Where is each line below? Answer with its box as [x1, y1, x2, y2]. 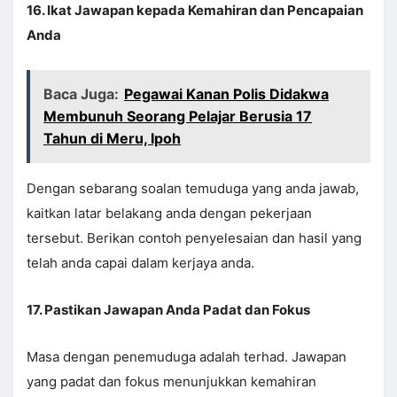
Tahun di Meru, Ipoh [43, 129, 181, 148]
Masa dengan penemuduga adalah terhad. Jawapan [27, 348, 346, 366]
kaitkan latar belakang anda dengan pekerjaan [27, 205, 312, 222]
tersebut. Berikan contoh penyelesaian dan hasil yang [27, 230, 362, 247]
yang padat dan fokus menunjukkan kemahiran [27, 373, 316, 391]
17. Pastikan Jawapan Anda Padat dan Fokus [27, 301, 310, 319]
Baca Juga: [43, 85, 119, 104]
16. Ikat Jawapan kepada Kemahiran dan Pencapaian [27, 2, 363, 19]
